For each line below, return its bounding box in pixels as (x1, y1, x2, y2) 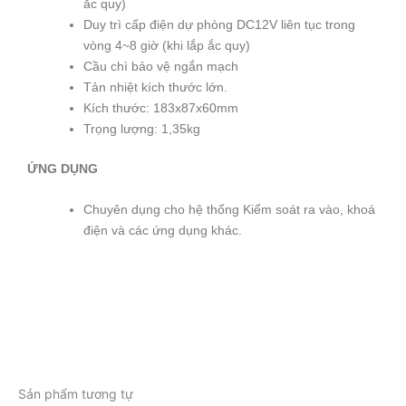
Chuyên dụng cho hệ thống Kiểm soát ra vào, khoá (83, 201, 375, 217)
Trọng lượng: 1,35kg (83, 121, 200, 136)
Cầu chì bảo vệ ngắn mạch (83, 58, 238, 73)
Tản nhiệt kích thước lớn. (83, 79, 227, 94)
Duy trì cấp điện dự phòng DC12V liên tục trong (83, 16, 355, 32)
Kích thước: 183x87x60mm (83, 100, 238, 115)
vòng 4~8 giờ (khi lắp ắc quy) (83, 37, 250, 53)
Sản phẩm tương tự (18, 385, 133, 401)
